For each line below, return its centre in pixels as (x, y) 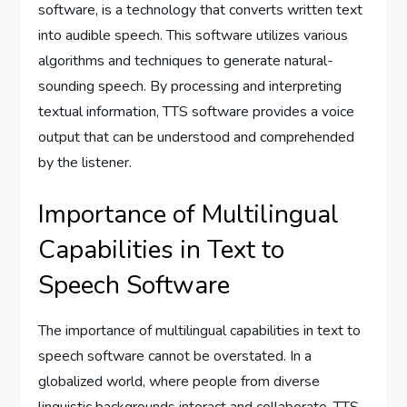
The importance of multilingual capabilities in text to (200, 331)
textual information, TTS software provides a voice (197, 112)
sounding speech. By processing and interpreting (190, 87)
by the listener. (85, 163)
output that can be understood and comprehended (197, 138)
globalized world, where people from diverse (179, 382)
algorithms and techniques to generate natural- (186, 61)
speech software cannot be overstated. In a (175, 357)
